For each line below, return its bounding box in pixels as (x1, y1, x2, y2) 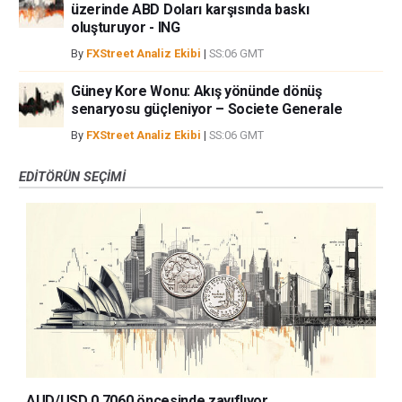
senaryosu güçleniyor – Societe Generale (71, 100, 343, 118)
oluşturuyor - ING (71, 18, 180, 36)
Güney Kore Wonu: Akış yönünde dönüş (71, 82, 322, 100)
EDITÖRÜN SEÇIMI (19, 168, 126, 185)
